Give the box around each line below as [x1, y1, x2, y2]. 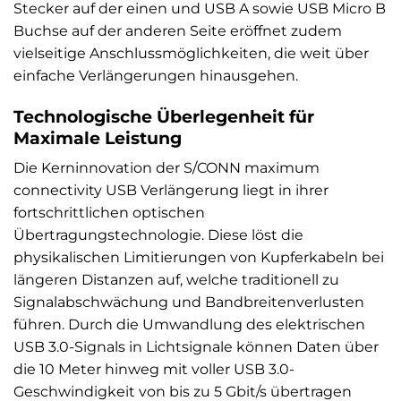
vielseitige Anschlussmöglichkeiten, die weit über [13, 45, 369, 63]
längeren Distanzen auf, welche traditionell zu [13, 271, 339, 289]
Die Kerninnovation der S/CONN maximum [13, 159, 320, 177]
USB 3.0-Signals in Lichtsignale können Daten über [13, 338, 379, 356]
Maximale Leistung [13, 126, 182, 149]
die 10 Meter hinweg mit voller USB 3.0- [13, 361, 294, 379]
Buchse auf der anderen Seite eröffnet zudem [13, 22, 342, 40]
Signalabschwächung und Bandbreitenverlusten [13, 294, 364, 311]
